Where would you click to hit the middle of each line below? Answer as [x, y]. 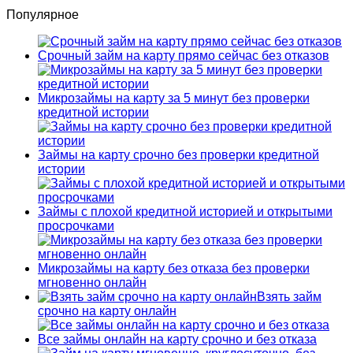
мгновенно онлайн [92, 282]
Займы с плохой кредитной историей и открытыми [185, 211]
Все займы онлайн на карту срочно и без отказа [177, 339]
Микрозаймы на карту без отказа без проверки [174, 268]
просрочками [76, 225]
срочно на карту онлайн [107, 310]
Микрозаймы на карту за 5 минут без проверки [174, 98]
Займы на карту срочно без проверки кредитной [178, 154]
